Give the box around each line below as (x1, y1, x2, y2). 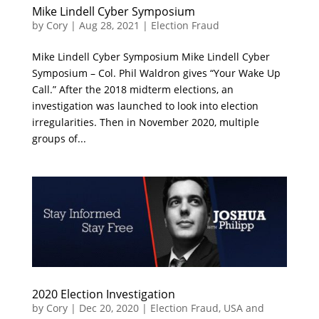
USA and (223, 300, 264, 315)
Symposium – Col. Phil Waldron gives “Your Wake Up (31, 66, 281, 80)
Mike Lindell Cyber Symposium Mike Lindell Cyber (31, 49, 270, 63)
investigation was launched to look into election (31, 98, 258, 113)
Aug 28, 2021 (78, 18, 140, 32)
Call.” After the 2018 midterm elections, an (31, 82, 234, 96)
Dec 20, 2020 (78, 300, 139, 315)
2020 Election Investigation (31, 286, 175, 302)
